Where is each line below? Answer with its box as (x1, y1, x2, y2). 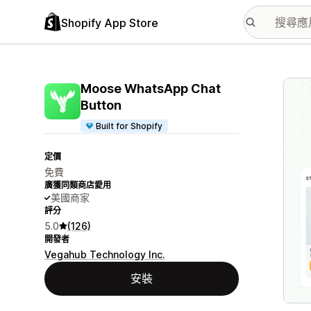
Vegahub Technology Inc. (44, 249, 165, 260)
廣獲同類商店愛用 (44, 180, 111, 190)
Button (81, 98, 121, 112)
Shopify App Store (61, 15, 158, 30)
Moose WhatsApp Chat (81, 81, 221, 96)
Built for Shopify (96, 121, 163, 131)
